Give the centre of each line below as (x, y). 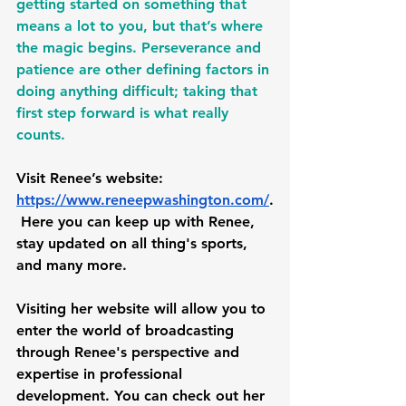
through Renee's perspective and (130, 352)
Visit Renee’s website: (92, 178)
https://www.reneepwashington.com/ (143, 199)
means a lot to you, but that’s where (142, 25)
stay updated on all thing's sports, (134, 243)
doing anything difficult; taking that (139, 91)
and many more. (74, 265)
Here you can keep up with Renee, (138, 221)
